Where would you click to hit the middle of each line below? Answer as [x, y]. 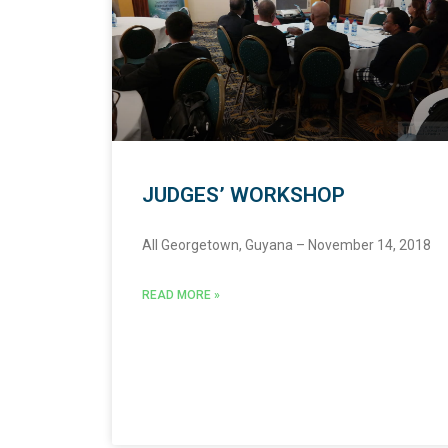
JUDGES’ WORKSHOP [243, 194]
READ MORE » [181, 294]
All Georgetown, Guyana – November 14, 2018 [286, 244]
